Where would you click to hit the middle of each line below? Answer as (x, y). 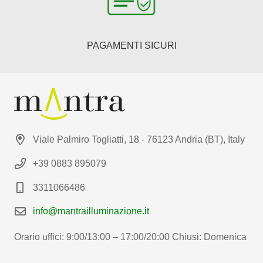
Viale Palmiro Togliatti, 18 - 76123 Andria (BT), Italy (139, 139)
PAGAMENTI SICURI (131, 45)
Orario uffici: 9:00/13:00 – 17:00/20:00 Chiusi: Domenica (130, 237)
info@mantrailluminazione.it (91, 211)
